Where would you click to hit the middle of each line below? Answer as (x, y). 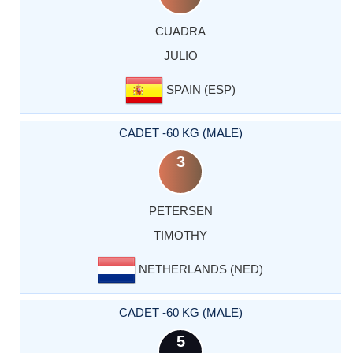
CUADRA (180, 31)
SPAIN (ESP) (199, 89)
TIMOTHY (180, 235)
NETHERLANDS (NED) (199, 269)
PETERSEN (180, 210)
